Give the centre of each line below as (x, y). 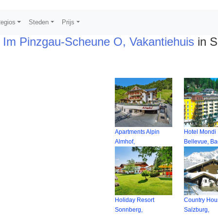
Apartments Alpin (137, 132)
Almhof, (125, 141)
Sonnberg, (128, 210)
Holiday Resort (134, 200)
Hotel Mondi (200, 132)
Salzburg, (197, 210)
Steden (39, 22)
